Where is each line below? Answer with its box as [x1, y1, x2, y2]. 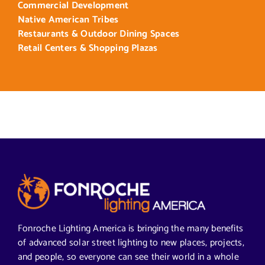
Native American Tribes [17, 11, 119, 28]
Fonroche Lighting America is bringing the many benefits [17, 220, 244, 237]
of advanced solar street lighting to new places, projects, [17, 234, 244, 251]
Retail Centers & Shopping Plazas [17, 40, 158, 56]
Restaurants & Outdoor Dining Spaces [17, 25, 180, 42]
